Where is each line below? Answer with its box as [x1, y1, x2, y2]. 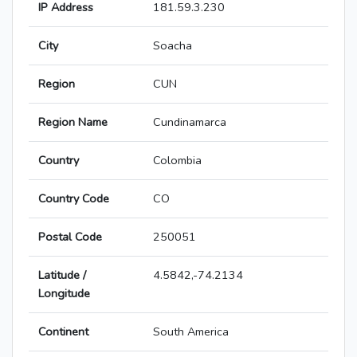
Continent [38, 324, 88, 340]
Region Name [38, 114, 108, 131]
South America [153, 324, 229, 340]
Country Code [38, 190, 109, 207]
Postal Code [38, 229, 102, 245]
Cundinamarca [153, 114, 226, 131]
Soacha [153, 37, 192, 54]
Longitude [38, 285, 90, 302]
